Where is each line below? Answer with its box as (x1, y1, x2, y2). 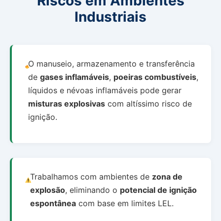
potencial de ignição (119, 184, 197, 195)
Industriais (74, 8, 147, 25)
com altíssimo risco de (105, 98, 192, 109)
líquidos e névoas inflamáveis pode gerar (28, 85, 182, 95)
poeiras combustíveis (113, 72, 196, 82)
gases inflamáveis (39, 72, 109, 82)
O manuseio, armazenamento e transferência (28, 58, 195, 69)
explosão (30, 184, 65, 195)
